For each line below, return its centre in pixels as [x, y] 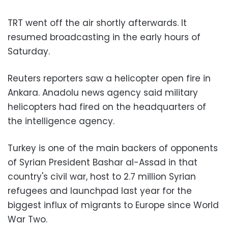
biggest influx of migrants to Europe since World [113, 205]
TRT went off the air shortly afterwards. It [97, 23]
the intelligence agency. [61, 121]
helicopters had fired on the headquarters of [107, 107]
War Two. [27, 219]
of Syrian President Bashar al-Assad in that [103, 162]
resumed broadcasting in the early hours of [104, 37]
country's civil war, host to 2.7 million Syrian [102, 177]
